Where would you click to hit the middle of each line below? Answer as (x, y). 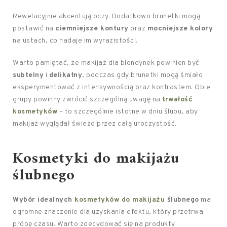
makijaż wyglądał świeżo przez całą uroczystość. (95, 124)
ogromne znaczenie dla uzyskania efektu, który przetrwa (108, 212)
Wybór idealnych (44, 200)
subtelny (28, 75)
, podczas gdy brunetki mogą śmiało (142, 75)
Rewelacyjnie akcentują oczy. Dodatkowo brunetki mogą (106, 16)
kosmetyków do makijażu (120, 200)
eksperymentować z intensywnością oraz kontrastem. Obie (111, 87)
